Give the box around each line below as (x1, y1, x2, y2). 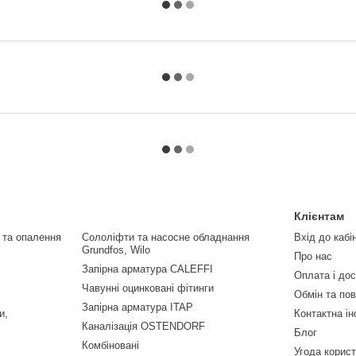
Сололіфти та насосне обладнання (81, 231, 250, 243)
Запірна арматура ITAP (81, 301, 193, 313)
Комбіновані (81, 339, 139, 351)
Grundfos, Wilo (81, 244, 150, 256)
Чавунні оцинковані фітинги (81, 282, 214, 294)
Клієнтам (294, 210, 345, 222)
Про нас (294, 250, 333, 262)
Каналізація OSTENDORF (81, 320, 205, 332)
